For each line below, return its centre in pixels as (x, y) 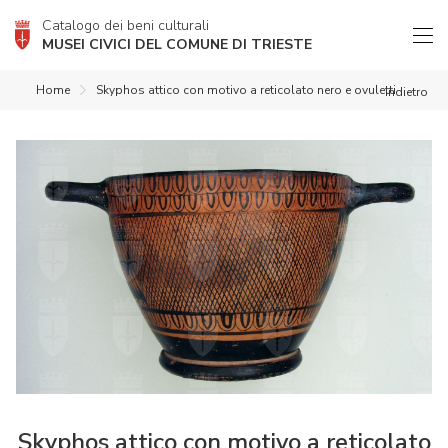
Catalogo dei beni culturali (125, 25)
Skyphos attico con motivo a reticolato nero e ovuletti (246, 90)
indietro (406, 92)
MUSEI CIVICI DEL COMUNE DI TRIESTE (177, 44)
